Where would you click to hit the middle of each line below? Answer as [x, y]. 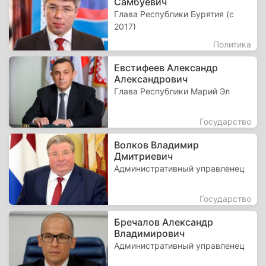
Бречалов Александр [164, 222]
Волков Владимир [157, 145]
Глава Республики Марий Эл [172, 91]
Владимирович [150, 233]
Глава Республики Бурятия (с [174, 14]
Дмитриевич [144, 156]
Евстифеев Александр [166, 68]
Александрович [151, 79]
